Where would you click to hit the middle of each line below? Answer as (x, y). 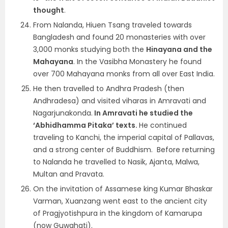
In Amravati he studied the (143, 113)
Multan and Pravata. (69, 174)
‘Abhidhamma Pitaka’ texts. (86, 125)
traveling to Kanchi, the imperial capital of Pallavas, (124, 137)
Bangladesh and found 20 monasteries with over (119, 37)
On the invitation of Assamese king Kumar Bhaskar (123, 189)
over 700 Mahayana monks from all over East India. (124, 74)
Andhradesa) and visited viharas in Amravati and (120, 101)
